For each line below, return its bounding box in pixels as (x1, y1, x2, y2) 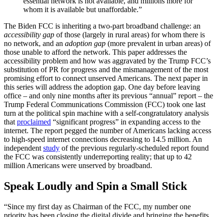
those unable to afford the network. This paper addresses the (4, 48, 187, 56)
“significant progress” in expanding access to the (51, 118, 201, 126)
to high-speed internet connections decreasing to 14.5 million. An (4, 135, 202, 143)
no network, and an (4, 39, 65, 47)
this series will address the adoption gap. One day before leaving (4, 83, 200, 91)
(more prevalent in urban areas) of (108, 39, 211, 47)
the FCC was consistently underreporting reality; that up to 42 (4, 153, 192, 161)
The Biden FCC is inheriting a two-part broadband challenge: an (4, 22, 201, 30)
